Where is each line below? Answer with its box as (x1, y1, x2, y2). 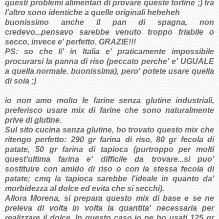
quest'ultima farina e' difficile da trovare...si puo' (5, 155, 214, 164)
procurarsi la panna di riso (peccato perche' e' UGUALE (5, 57, 214, 66)
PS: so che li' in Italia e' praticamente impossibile (5, 47, 214, 56)
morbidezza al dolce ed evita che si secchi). (5, 184, 164, 193)
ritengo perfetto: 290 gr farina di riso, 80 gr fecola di (5, 135, 214, 144)
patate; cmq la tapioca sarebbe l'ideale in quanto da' (5, 175, 214, 183)
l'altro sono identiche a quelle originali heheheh (5, 8, 180, 17)
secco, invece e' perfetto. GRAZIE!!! (5, 38, 136, 46)
